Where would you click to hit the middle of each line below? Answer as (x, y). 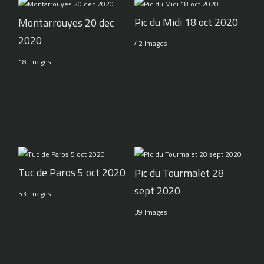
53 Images (35, 194)
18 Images (35, 61)
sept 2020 (157, 190)
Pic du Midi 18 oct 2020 (186, 22)
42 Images (151, 44)
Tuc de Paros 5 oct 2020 (72, 173)
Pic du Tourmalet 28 (179, 173)
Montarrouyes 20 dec (66, 22)
